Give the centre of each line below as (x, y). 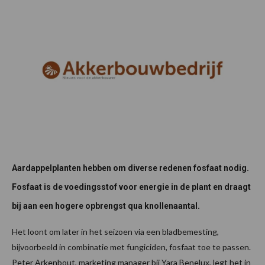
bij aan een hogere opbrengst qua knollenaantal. (106, 206)
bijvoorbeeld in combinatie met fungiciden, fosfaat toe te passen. (131, 247)
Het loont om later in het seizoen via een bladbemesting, (115, 231)
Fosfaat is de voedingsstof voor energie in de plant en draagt (131, 187)
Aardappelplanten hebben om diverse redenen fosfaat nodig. (130, 168)
